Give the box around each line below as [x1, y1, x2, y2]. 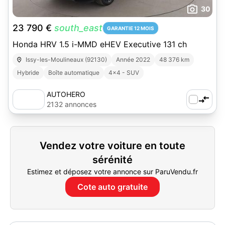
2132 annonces [47, 100, 96, 108]
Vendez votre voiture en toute [40, 140, 185, 152]
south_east [54, 23, 102, 33]
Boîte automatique [48, 69, 99, 76]
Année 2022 [116, 56, 151, 63]
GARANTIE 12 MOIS [107, 25, 154, 31]
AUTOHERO [47, 90, 85, 98]
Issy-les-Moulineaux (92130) [26, 56, 107, 63]
